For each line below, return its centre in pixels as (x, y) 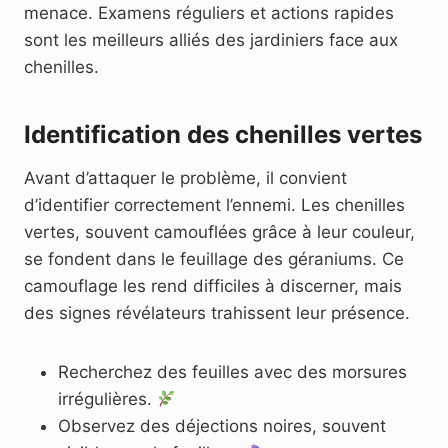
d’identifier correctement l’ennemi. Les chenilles (214, 204)
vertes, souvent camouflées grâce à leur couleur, (219, 231)
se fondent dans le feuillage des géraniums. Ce (214, 258)
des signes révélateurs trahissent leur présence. (217, 312)
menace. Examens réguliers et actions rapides (209, 12)
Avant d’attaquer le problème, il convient (185, 177)
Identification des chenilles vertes (223, 134)
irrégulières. (107, 398)
